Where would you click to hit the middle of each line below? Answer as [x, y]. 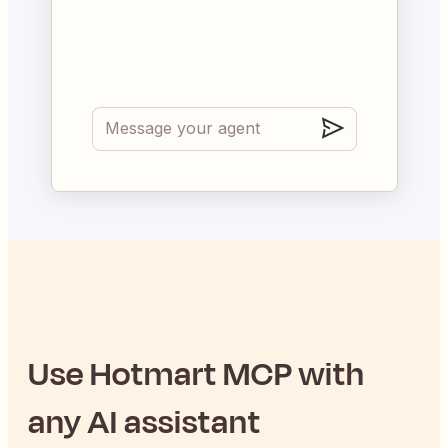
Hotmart [153, 373]
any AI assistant [144, 421]
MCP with [291, 373]
